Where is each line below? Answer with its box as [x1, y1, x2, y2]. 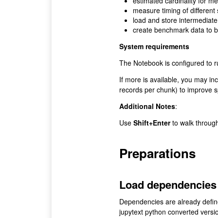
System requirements [119, 41, 189, 52]
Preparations [119, 144, 196, 163]
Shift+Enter [133, 118, 170, 128]
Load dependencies [119, 177, 217, 192]
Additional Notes [119, 101, 175, 111]
